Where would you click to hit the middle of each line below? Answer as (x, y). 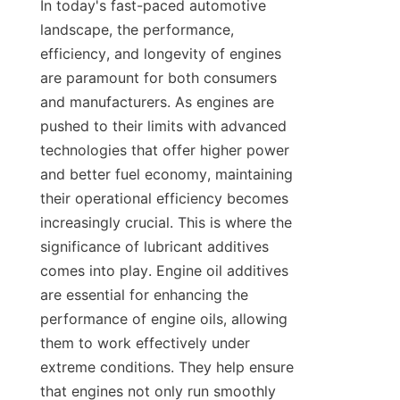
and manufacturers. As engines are (157, 102)
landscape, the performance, (137, 30)
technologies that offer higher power (165, 150)
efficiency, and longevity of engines (161, 54)
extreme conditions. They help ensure (167, 367)
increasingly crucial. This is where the (166, 223)
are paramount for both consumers (158, 78)
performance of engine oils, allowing (164, 319)
